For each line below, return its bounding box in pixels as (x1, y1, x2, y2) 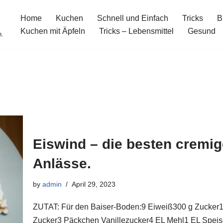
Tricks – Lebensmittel (99, 27, 174, 35)
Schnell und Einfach (97, 14, 168, 22)
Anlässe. (33, 155, 91, 171)
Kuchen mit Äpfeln (20, 27, 85, 35)
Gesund (188, 27, 216, 35)
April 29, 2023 (72, 180, 115, 188)
